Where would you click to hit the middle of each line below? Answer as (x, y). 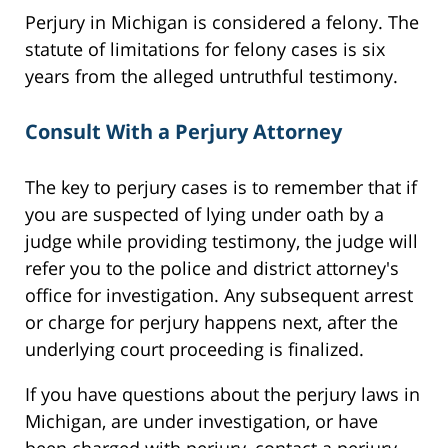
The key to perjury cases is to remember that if (221, 186)
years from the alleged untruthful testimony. (211, 76)
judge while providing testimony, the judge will (221, 240)
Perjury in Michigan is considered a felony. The (222, 22)
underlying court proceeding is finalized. (194, 348)
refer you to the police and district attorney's (212, 267)
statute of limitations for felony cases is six (205, 49)
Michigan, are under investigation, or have (201, 420)
